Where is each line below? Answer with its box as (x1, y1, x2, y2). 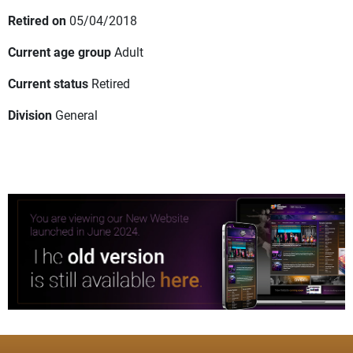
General (55, 106, 98, 124)
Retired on (8, 12, 66, 29)
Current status (8, 75, 88, 92)
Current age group (8, 43, 111, 61)
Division (8, 106, 52, 124)
